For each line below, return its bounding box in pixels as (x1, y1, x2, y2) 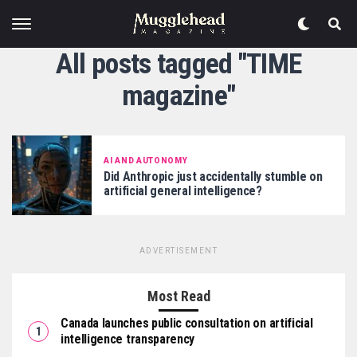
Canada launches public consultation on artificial (61, 316, 313, 331)
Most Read (147, 288, 210, 304)
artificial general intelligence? (104, 182, 262, 198)
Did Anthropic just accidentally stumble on (104, 168, 323, 184)
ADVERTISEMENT (139, 246, 218, 255)
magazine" (121, 79, 236, 112)
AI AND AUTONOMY (104, 155, 188, 165)
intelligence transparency (61, 331, 194, 347)
